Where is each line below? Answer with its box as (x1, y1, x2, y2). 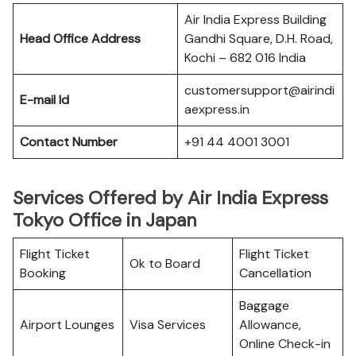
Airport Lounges (20, 316, 114, 333)
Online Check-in (239, 335, 331, 352)
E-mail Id (20, 91, 69, 108)
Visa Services (130, 316, 206, 333)
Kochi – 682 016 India (184, 49, 306, 66)
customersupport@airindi (184, 82, 335, 99)
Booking (20, 265, 66, 281)
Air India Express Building (184, 11, 327, 28)
